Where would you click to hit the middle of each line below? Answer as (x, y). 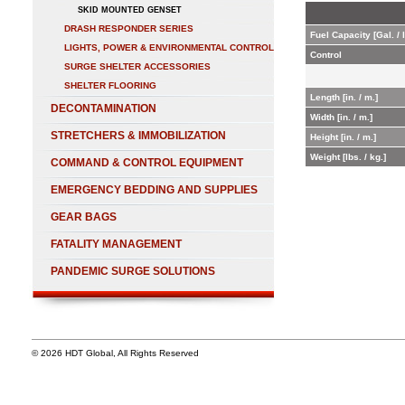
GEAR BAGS (84, 217)
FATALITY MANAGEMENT (116, 244)
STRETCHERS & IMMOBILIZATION (138, 136)
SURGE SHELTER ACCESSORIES (137, 66)
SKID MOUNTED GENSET (130, 10)
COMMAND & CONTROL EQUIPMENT (147, 163)
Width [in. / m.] (341, 117)
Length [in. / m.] (344, 97)
